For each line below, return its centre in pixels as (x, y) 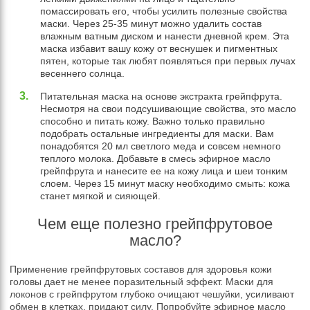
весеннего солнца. (83, 74)
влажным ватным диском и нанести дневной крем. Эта (165, 36)
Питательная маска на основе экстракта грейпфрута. (162, 97)
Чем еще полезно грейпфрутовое (155, 224)
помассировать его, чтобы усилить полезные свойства (164, 11)
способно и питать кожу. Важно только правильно (153, 121)
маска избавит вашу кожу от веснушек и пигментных (159, 49)
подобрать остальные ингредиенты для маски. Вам (157, 134)
